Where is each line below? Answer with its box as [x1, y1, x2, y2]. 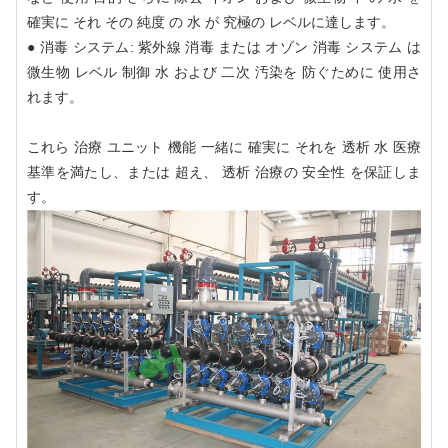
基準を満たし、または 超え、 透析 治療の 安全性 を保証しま [27, 163, 421, 180]
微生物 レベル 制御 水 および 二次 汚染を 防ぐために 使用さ [27, 63, 421, 80]
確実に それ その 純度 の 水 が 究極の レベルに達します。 [27, 13, 395, 30]
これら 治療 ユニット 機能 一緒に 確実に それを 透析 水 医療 [27, 138, 421, 155]
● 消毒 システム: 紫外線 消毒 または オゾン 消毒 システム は [27, 38, 421, 55]
